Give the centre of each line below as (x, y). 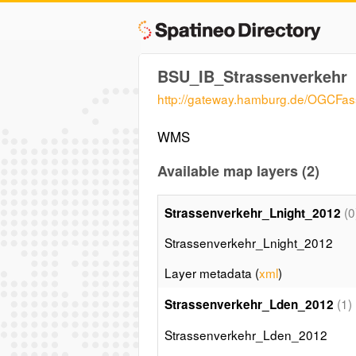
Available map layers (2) (238, 170)
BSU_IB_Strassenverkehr (252, 76)
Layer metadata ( (211, 272)
